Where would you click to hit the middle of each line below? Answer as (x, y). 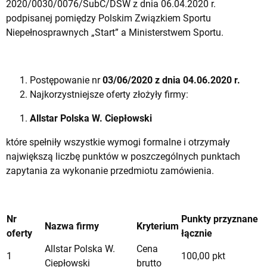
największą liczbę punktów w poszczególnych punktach (123, 156)
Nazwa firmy (72, 226)
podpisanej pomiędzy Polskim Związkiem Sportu (108, 18)
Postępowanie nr (66, 80)
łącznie (197, 233)
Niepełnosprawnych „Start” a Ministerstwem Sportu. (115, 32)
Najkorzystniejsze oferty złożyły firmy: (109, 94)
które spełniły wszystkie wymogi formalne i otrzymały (118, 142)
